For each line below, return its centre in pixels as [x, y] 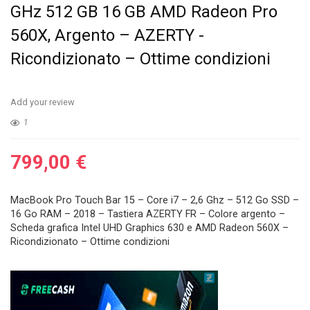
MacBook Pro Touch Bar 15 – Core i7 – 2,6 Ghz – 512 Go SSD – [155, 200]
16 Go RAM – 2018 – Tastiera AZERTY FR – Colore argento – [148, 214]
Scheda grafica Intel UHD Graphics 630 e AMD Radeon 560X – [149, 228]
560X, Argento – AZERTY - [107, 35]
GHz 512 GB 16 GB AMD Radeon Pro [144, 12]
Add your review [43, 102]
